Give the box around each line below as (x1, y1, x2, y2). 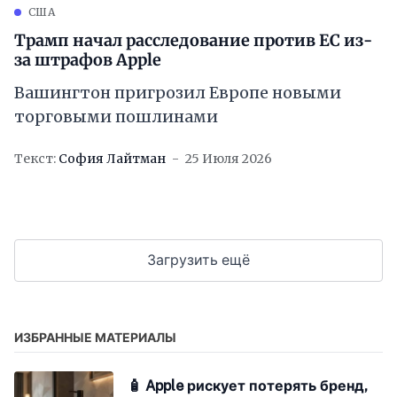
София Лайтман (58, 151, 166, 167)
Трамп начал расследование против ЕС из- (14, 30, 372, 51)
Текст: (14, 151, 56, 167)
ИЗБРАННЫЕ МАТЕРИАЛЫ (14, 331, 176, 346)
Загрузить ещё (147, 252, 250, 269)
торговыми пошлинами (14, 106, 218, 128)
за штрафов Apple (14, 50, 161, 71)
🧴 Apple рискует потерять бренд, (128, 378, 368, 395)
